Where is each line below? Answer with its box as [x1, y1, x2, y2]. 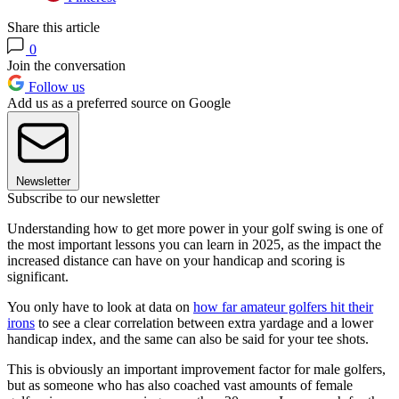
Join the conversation [7, 58, 126, 74]
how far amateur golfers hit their [193, 299, 373, 315]
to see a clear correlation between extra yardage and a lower [35, 315, 373, 331]
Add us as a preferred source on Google [7, 95, 231, 111]
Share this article [7, 20, 100, 36]
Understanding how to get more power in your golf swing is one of [7, 221, 383, 237]
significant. [7, 269, 69, 285]
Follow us [25, 79, 85, 95]
